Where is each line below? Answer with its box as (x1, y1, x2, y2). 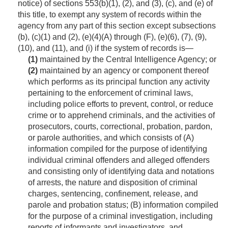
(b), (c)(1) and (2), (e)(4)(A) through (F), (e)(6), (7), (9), (18, 33, 207, 42)
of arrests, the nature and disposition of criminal (28, 178, 197, 187)
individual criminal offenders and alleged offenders (28, 156, 210, 165)
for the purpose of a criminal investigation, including (28, 212, 213, 221)
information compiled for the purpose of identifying (28, 145, 207, 154)
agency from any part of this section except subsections (18, 21, 216, 31)
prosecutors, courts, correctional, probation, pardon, (28, 122, 212, 131)
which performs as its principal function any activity (28, 77, 210, 87)
